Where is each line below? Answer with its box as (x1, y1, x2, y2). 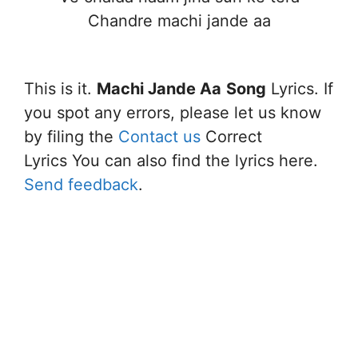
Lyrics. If (266, 79, 333, 98)
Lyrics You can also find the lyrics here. (24, 151, 318, 170)
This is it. (24, 79, 97, 98)
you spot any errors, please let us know (24, 103, 321, 122)
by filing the (24, 127, 118, 146)
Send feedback (24, 175, 138, 194)
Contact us (118, 127, 201, 146)
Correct (201, 127, 262, 146)
